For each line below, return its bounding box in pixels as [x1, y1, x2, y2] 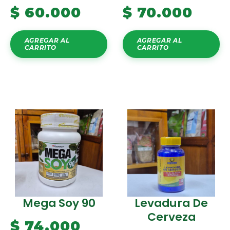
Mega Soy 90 [22, 195, 95, 212]
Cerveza [147, 209, 196, 225]
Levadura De [135, 195, 208, 212]
